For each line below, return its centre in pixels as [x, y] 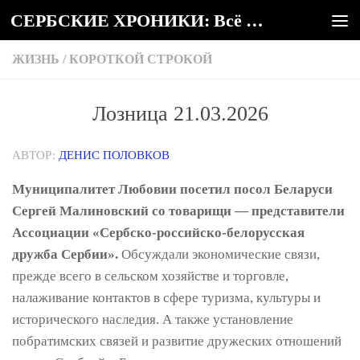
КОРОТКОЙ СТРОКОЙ [141, 59]
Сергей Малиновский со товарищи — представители [178, 211]
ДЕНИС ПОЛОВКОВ [114, 155]
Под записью [63, 23]
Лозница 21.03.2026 [180, 114]
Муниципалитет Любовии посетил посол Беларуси [172, 189]
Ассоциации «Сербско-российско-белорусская [158, 232]
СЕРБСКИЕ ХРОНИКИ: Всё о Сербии [255, 20]
